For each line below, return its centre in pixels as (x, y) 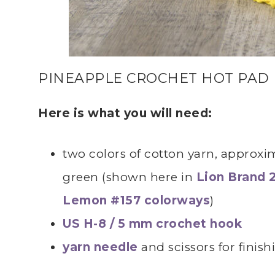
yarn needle (100, 247)
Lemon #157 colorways (136, 200)
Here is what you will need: (125, 113)
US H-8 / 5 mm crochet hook (152, 223)
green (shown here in (130, 177)
